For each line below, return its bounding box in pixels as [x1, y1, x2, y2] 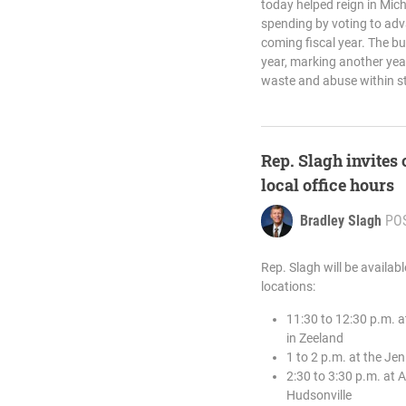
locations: [261, 279, 315, 294]
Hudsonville [286, 388, 352, 402]
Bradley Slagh [300, 212, 382, 229]
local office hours [261, 174, 394, 196]
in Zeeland [286, 331, 343, 345]
